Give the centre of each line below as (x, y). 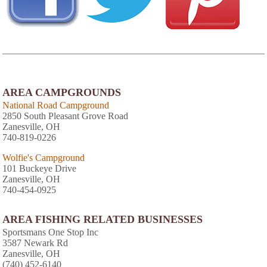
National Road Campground (56, 105)
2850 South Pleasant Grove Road (65, 116)
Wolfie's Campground (44, 158)
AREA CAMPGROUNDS (62, 93)
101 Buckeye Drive (39, 169)
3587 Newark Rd (35, 243)
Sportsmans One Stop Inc (50, 232)
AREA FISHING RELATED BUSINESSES (103, 220)
